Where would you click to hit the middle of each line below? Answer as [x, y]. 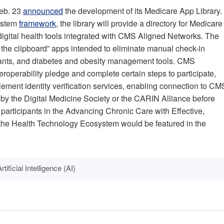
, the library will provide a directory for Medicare [139, 23]
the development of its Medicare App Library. [142, 11]
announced [43, 11]
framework [37, 23]
